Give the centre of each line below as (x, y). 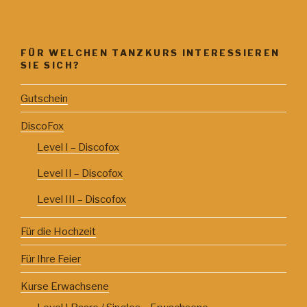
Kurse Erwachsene (65, 286)
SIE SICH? (51, 65)
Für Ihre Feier (51, 259)
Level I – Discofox (78, 148)
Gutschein (44, 98)
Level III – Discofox (82, 200)
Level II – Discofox (80, 174)
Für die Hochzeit (58, 231)
